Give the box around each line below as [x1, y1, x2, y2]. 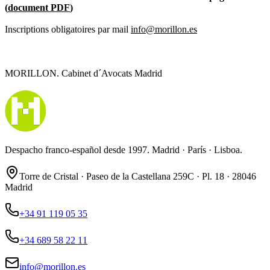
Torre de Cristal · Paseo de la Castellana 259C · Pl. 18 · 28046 [19, 171, 256, 182]
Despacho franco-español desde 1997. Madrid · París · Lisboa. [5, 145, 242, 155]
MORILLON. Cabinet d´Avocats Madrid [5, 67, 162, 78]
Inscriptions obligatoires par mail [5, 24, 131, 35]
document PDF [8, 2, 70, 13]
